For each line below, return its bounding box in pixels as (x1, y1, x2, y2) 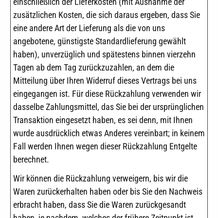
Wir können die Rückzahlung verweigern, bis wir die (13, 173, 188, 184)
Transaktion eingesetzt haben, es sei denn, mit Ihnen (13, 114, 193, 125)
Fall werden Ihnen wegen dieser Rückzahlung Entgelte (13, 141, 197, 151)
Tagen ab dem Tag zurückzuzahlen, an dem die (13, 62, 174, 73)
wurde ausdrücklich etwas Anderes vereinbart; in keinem (13, 127, 205, 138)
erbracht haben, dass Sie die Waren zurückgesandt (13, 200, 186, 210)
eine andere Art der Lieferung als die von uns (13, 22, 165, 33)
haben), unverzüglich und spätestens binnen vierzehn (13, 49, 196, 59)
